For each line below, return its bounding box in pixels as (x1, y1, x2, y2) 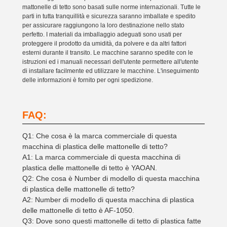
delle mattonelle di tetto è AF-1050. (22, 206, 134, 214)
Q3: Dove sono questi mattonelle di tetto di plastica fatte (22, 217, 201, 225)
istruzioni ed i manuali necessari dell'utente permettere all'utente (22, 58, 199, 65)
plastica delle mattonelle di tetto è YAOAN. (22, 164, 157, 172)
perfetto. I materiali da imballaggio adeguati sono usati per (22, 31, 182, 38)
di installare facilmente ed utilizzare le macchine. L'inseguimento (22, 67, 199, 74)
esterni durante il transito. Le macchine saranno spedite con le (22, 49, 193, 56)
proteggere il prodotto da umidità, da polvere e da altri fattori (22, 40, 186, 47)
